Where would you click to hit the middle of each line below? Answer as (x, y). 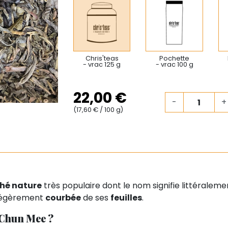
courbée (63, 197)
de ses (96, 197)
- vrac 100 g (174, 64)
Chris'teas (102, 58)
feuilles (126, 197)
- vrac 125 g (102, 64)
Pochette (175, 58)
